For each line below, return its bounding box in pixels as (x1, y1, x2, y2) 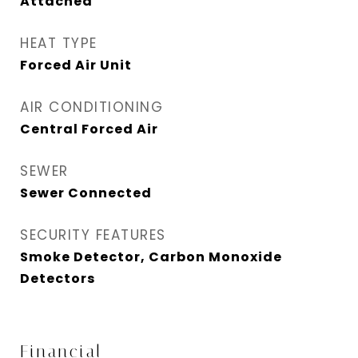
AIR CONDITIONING (20, 97, 163, 117)
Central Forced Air (20, 120, 158, 138)
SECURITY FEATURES (20, 225, 166, 245)
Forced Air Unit (20, 56, 132, 74)
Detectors (20, 269, 95, 288)
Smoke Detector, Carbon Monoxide (20, 248, 282, 266)
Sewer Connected (20, 184, 152, 202)
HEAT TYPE (20, 34, 97, 53)
